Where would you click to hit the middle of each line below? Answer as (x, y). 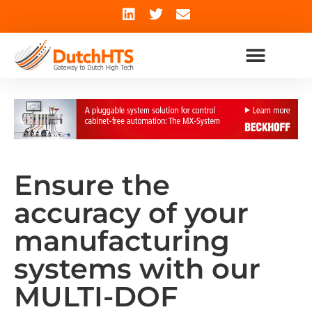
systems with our (137, 268)
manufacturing (122, 240)
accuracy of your (131, 212)
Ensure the (92, 185)
